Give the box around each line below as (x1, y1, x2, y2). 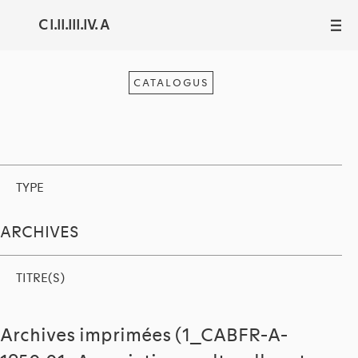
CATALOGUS (133, 76, 209, 89)
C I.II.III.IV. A (38, 16, 110, 34)
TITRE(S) (16, 271, 65, 286)
